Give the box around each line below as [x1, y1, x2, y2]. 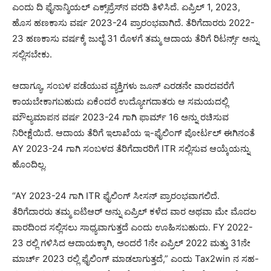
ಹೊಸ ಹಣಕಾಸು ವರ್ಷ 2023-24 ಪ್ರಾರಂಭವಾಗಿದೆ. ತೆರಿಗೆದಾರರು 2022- [12, 17, 255, 29]
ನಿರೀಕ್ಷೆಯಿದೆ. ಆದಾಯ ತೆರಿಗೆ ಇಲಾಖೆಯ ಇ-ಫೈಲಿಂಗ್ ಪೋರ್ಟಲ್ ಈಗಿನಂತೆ [12, 127, 255, 139]
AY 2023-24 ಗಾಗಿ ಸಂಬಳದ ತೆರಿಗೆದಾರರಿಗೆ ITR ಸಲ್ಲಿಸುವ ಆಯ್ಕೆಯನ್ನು [12, 143, 250, 155]
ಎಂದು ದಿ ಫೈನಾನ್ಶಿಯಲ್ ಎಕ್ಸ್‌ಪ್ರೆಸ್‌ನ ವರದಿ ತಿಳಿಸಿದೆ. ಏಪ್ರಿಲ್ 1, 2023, [12, 1, 240, 13]
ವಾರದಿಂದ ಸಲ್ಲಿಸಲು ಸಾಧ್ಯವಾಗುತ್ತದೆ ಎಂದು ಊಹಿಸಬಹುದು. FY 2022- [12, 221, 253, 233]
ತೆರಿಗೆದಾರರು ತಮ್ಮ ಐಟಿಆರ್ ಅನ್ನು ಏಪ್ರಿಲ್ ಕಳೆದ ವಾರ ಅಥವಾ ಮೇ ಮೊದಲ [12, 206, 256, 218]
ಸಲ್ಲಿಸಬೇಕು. [12, 48, 52, 60]
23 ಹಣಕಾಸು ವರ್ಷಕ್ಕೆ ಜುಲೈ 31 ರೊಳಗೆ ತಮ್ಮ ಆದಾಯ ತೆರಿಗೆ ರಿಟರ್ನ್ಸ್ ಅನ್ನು [12, 33, 259, 45]
